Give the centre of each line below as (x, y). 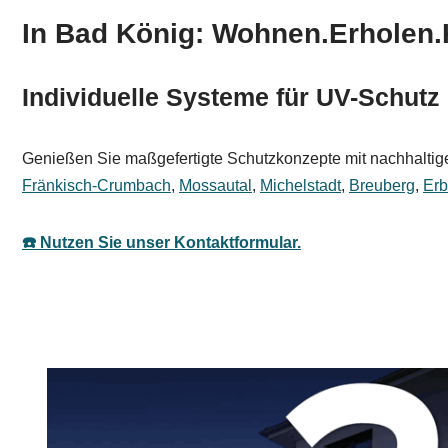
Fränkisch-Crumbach (96, 185)
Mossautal (215, 185)
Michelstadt (300, 185)
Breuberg (382, 185)
